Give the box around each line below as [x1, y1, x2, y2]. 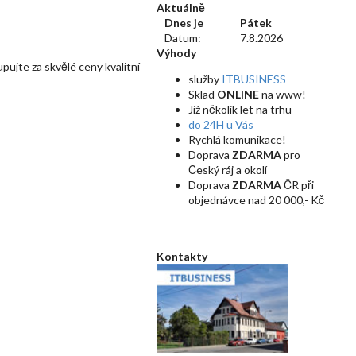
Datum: [164, 31, 201, 44]
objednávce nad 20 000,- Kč [188, 193, 324, 207]
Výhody [157, 46, 196, 60]
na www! [259, 87, 306, 101]
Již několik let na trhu [188, 103, 292, 116]
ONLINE [217, 87, 259, 101]
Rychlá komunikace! [188, 133, 286, 146]
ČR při [281, 178, 314, 192]
